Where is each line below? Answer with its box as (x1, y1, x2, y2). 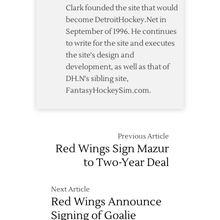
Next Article (51, 185, 90, 194)
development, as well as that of (66, 62, 169, 72)
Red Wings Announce (51, 194, 162, 209)
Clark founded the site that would (66, 3, 178, 13)
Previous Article (118, 132, 169, 141)
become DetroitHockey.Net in (66, 15, 166, 25)
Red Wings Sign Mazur (55, 141, 169, 156)
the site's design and (66, 50, 134, 60)
